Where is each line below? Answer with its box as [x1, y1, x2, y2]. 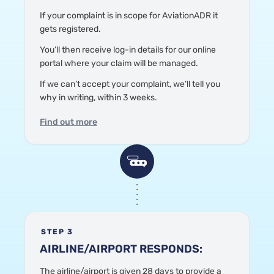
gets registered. [40, 24, 101, 35]
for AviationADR [147, 10, 213, 21]
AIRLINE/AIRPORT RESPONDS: [40, 242, 202, 256]
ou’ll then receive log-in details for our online [45, 45, 216, 56]
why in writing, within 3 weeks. [40, 92, 157, 103]
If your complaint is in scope [40, 10, 147, 21]
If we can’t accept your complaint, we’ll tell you [40, 79, 220, 90]
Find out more [40, 117, 97, 128]
